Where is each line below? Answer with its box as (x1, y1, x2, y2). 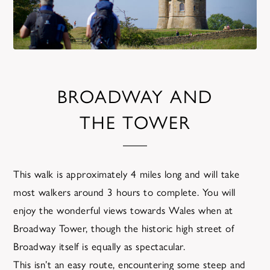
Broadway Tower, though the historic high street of (13, 221, 234, 235)
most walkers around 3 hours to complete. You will (13, 184, 236, 199)
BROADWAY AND (57, 83, 213, 108)
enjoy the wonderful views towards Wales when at (13, 202, 233, 217)
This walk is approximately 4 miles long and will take (13, 166, 240, 181)
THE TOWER (79, 108, 191, 134)
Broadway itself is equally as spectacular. (13, 239, 186, 253)
